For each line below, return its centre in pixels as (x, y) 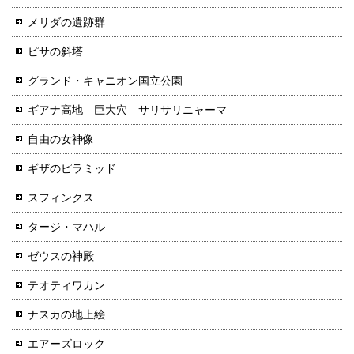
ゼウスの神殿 (61, 256)
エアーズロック (66, 343)
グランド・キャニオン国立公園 (105, 80)
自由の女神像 (61, 139)
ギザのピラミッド (72, 168)
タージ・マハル (66, 226)
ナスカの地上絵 (66, 314)
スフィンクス (61, 197)
